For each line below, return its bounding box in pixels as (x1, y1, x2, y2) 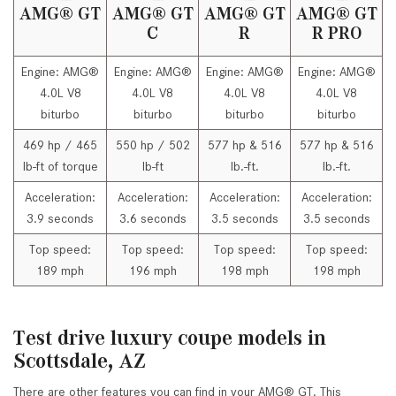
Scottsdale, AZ (13, 349, 146, 373)
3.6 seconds (118, 211, 187, 226)
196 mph (128, 263, 177, 278)
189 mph (36, 263, 84, 278)
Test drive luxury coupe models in (13, 326, 326, 350)
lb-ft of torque (22, 159, 98, 174)
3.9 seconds (27, 211, 94, 226)
